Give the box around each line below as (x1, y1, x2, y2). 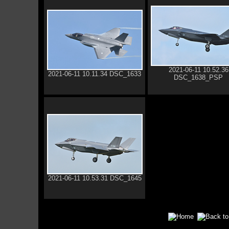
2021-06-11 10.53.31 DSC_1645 (48, 174, 142, 182)
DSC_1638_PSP (174, 74, 223, 81)
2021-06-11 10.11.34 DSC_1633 (48, 70, 141, 78)
